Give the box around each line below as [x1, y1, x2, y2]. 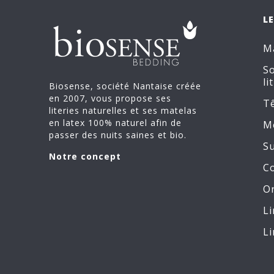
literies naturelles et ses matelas [49, 105, 197, 116]
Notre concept [49, 150, 121, 162]
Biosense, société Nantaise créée [49, 80, 201, 92]
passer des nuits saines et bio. [49, 129, 187, 141]
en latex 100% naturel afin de [49, 117, 182, 128]
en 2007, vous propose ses [49, 92, 171, 104]
